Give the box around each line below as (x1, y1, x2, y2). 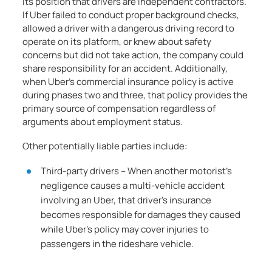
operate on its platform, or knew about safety (22, 35, 212, 48)
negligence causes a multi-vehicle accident (41, 179, 225, 192)
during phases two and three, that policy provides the (22, 89, 248, 101)
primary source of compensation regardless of (22, 102, 216, 115)
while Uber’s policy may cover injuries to (41, 223, 209, 236)
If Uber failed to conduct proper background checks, (22, 8, 240, 21)
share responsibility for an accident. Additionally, (22, 62, 228, 75)
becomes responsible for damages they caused (41, 208, 241, 221)
